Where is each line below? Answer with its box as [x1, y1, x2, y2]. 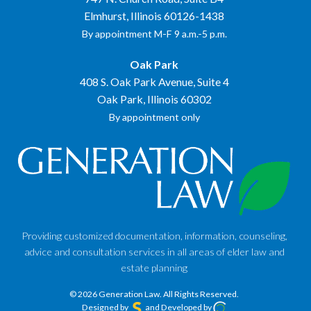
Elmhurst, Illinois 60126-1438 [84, 8, 224, 22]
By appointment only [108, 110, 200, 123]
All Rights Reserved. [163, 289, 239, 300]
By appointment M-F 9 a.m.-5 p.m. [81, 27, 227, 40]
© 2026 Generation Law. [69, 289, 163, 300]
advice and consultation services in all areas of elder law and [24, 245, 285, 258]
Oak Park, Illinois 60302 [96, 92, 212, 106]
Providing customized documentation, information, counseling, [21, 229, 287, 242]
